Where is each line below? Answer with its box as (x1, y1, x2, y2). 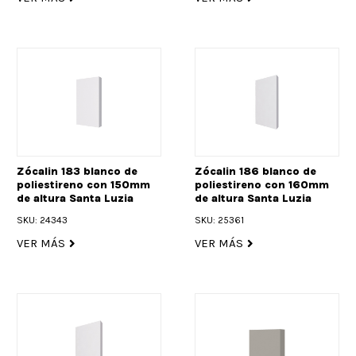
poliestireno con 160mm (195, 177, 329, 192)
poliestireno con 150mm (17, 177, 150, 192)
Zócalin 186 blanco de (195, 164, 316, 178)
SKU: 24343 (17, 214, 68, 226)
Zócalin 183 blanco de (17, 164, 137, 178)
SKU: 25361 (195, 214, 244, 226)
